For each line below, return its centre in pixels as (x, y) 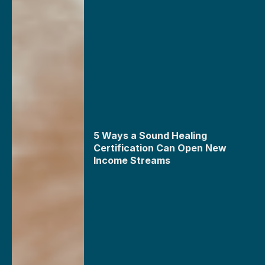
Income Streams (132, 160)
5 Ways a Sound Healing (151, 135)
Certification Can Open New (160, 148)
